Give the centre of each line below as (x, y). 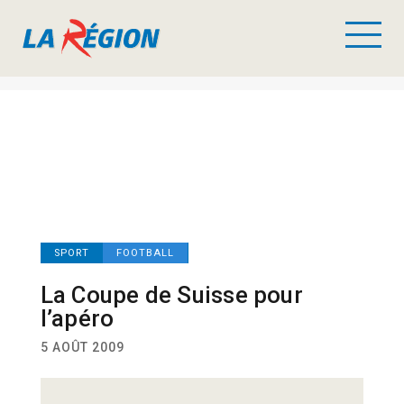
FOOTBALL (145, 253)
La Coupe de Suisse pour (171, 295)
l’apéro (77, 318)
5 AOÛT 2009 (82, 347)
